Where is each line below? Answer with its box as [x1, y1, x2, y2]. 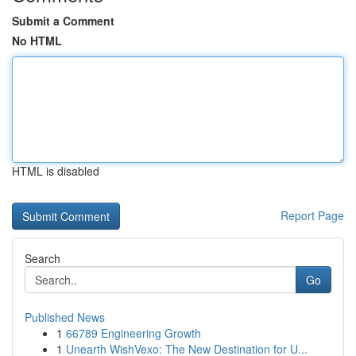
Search [25, 250, 60, 266]
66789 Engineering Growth [66, 325, 201, 341]
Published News [25, 309, 105, 325]
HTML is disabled [12, 163, 99, 179]
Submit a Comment [12, 13, 114, 29]
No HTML [12, 33, 62, 48]
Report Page [281, 207, 344, 223]
